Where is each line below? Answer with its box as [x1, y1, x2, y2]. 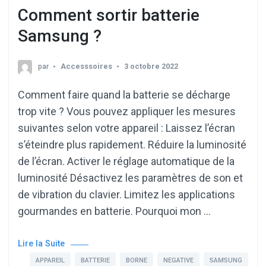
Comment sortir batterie [18, 5, 199, 25]
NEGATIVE [163, 256, 194, 265]
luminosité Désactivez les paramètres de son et [18, 172, 243, 185]
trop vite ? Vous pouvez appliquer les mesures [18, 105, 236, 118]
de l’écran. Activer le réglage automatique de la [18, 155, 235, 168]
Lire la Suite [18, 239, 65, 249]
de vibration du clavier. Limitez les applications [18, 188, 235, 201]
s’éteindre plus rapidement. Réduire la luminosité [18, 138, 246, 151]
